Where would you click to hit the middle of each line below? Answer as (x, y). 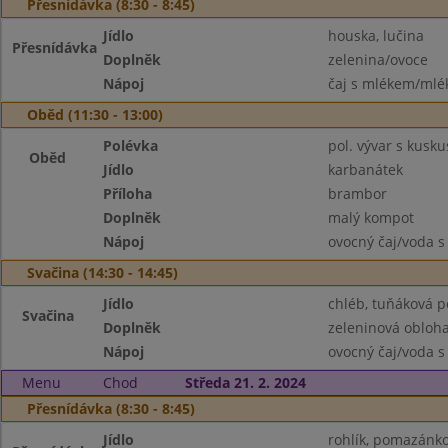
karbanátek (365, 169)
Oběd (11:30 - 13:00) (95, 114)
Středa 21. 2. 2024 (245, 382)
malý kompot (370, 217)
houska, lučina (375, 35)
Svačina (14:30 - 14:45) (102, 272)
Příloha (128, 193)
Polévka (131, 145)
